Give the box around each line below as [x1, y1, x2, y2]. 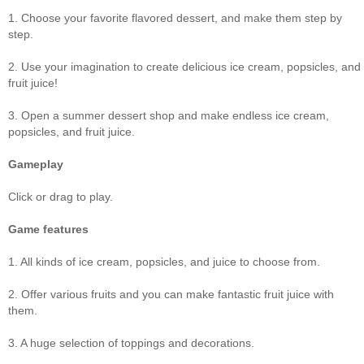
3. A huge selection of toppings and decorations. [8, 336, 254, 349]
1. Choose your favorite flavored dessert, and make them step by [8, 11, 342, 24]
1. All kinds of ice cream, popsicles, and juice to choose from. [8, 255, 320, 268]
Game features [8, 223, 89, 236]
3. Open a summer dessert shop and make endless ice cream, [8, 109, 329, 122]
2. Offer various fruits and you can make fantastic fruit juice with [8, 288, 334, 301]
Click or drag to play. [8, 190, 113, 203]
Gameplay [8, 158, 63, 171]
